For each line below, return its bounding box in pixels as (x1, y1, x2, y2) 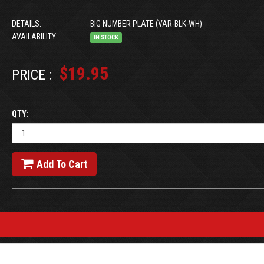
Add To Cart (36, 158, 87, 170)
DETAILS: (11, 19, 41, 28)
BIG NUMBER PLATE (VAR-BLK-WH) (88, 19, 202, 28)
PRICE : (11, 67, 52, 83)
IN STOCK (93, 34, 118, 41)
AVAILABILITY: (11, 32, 58, 41)
